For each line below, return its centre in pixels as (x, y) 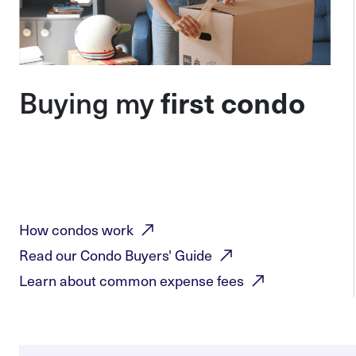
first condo (233, 102)
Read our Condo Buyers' (97, 255)
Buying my (90, 102)
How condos (60, 230)
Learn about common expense (118, 281)
